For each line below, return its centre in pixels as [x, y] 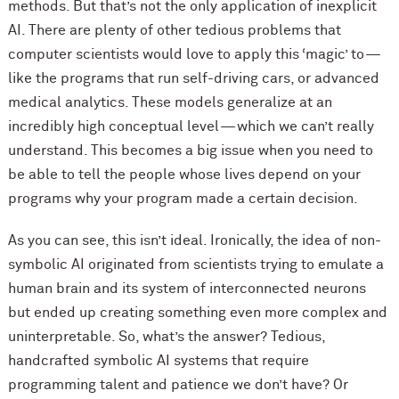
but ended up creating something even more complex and [197, 313]
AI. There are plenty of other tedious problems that [174, 31]
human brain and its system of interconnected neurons [187, 289]
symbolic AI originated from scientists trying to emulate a [195, 265]
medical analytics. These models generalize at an [170, 103]
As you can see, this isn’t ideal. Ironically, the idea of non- [194, 241]
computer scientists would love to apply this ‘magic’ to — [195, 55]
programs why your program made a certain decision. [183, 199]
